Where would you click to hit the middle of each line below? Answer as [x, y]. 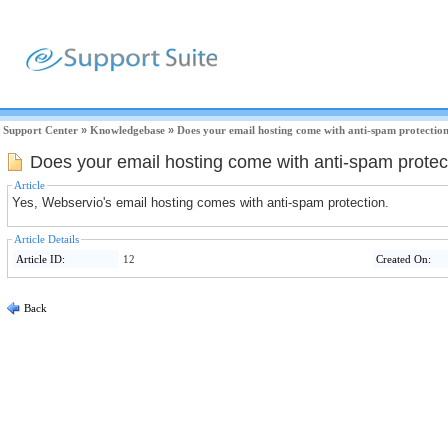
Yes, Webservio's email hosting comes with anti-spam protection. [200, 202]
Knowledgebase [127, 130]
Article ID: [40, 259]
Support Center [40, 130]
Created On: [403, 259]
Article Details [46, 239]
